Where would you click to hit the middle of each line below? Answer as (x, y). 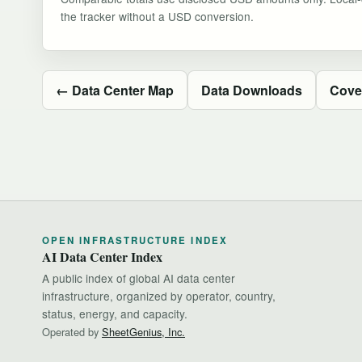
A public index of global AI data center (139, 278)
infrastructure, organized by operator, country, (159, 295)
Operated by (72, 331)
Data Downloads (252, 90)
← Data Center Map (115, 90)
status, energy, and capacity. (115, 313)
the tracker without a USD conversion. (157, 16)
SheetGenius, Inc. (143, 331)
